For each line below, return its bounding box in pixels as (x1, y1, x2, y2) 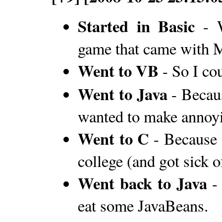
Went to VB (78, 59, 159, 83)
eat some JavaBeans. (78, 195, 209, 217)
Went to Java (78, 82, 167, 106)
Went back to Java (78, 171, 207, 195)
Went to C (78, 127, 149, 151)
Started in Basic (78, 14, 195, 38)
